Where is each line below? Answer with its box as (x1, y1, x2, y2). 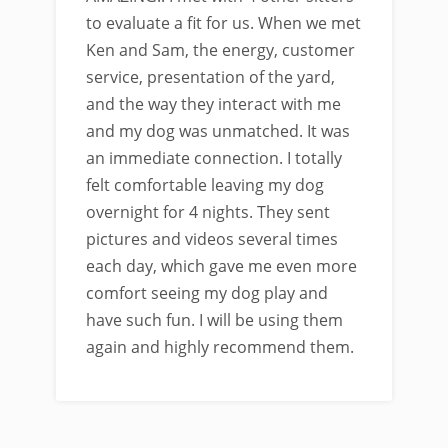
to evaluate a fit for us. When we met (86, 12, 361, 34)
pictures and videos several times (86, 228, 338, 250)
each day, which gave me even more (86, 255, 357, 277)
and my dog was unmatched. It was (86, 120, 350, 142)
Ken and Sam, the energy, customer (86, 39, 355, 61)
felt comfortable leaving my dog (86, 174, 324, 196)
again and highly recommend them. (86, 336, 354, 358)
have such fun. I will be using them (86, 309, 343, 331)
